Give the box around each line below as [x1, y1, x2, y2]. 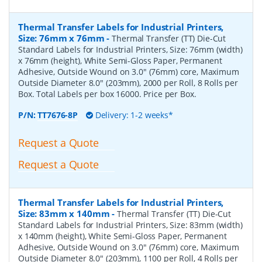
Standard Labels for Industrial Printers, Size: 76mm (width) [18, 43, 243, 55]
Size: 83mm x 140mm [18, 208, 110, 220]
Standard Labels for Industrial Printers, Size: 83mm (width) [18, 219, 243, 231]
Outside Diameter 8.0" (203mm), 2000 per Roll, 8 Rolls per [18, 77, 239, 88]
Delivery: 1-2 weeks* [92, 109, 173, 120]
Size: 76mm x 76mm [18, 32, 105, 44]
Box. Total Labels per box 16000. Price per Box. [18, 88, 196, 99]
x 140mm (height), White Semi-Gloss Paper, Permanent [18, 230, 227, 242]
